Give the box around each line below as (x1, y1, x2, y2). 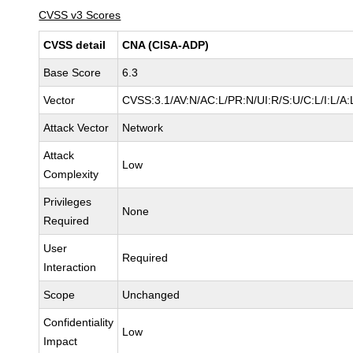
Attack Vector (43, 121, 110, 134)
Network (122, 121, 164, 134)
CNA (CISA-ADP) (122, 39, 210, 51)
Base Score (43, 66, 102, 79)
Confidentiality (43, 316, 114, 329)
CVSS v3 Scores (39, 9, 121, 21)
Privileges (43, 195, 92, 208)
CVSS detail (43, 39, 106, 51)
